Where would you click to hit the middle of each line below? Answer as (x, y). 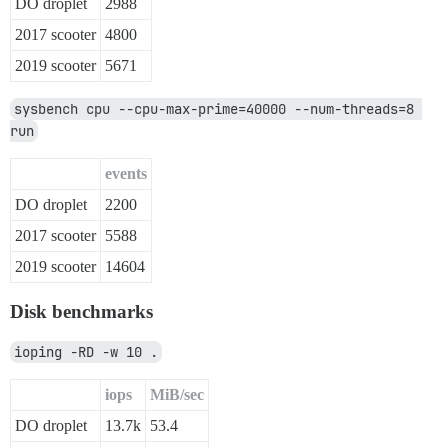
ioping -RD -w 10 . (86, 352)
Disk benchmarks (81, 312)
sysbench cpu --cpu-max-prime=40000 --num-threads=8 (214, 109)
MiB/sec (177, 395)
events (126, 174)
